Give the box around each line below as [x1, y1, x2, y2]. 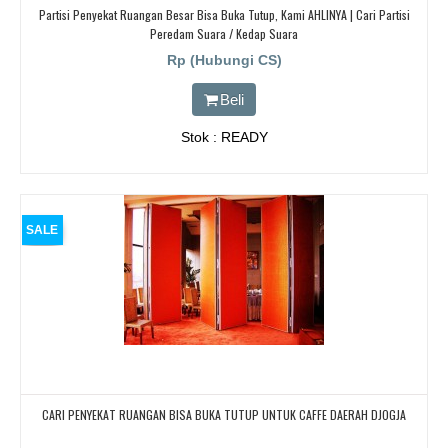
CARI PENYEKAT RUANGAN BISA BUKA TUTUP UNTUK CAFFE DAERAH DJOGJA [42, 406, 406, 424]
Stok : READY [180, 129, 268, 146]
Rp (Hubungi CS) [166, 52, 282, 69]
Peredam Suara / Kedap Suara [150, 25, 298, 43]
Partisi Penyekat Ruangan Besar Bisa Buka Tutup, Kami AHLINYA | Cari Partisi [38, 6, 410, 24]
